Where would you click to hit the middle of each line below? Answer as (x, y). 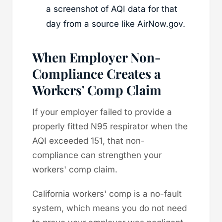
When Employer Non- (97, 57)
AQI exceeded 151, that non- (88, 140)
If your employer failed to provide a (102, 112)
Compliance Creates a (96, 73)
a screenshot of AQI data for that (112, 9)
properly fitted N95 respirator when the (110, 126)
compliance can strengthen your (97, 155)
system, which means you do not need (110, 208)
